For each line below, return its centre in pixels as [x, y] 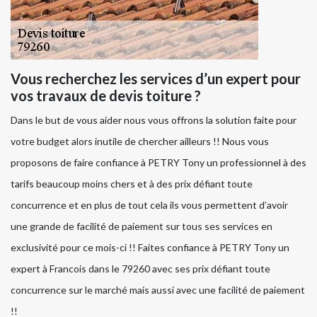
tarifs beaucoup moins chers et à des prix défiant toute [132, 184]
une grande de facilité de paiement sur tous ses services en [142, 226]
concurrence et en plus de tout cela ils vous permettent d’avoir [149, 205]
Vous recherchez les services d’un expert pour [156, 79]
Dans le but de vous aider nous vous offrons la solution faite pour [154, 120]
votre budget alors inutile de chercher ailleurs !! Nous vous [140, 142]
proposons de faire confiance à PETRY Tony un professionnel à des [158, 163]
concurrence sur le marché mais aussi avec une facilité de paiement [158, 290]
